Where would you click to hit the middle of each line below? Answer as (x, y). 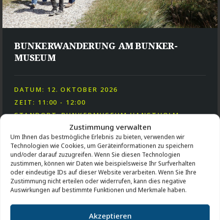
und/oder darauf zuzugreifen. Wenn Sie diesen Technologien (95, 154)
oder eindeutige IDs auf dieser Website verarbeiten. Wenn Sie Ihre (103, 172)
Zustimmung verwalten (110, 126)
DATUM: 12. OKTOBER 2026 (66, 90)
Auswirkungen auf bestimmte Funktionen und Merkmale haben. (98, 190)
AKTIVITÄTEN (110, 188)
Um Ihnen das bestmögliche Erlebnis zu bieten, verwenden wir (97, 137)
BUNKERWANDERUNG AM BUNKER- (96, 46)
